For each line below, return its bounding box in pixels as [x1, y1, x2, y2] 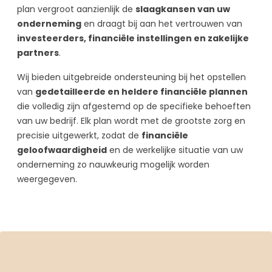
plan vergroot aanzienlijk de [17, 2, 135, 15]
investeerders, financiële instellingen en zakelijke [17, 32, 249, 44]
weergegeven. [17, 172, 77, 185]
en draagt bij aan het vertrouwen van [81, 17, 242, 30]
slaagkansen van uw [135, 2, 230, 15]
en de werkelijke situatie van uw [107, 143, 243, 156]
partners [17, 46, 59, 59]
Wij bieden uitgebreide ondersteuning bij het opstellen [17, 70, 246, 83]
